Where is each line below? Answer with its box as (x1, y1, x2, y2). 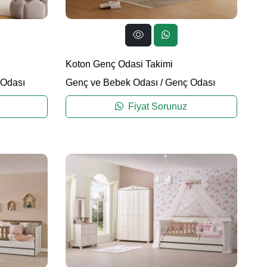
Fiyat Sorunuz (126, 101, 188, 112)
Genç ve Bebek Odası (65, 77, 158, 88)
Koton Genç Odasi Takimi (65, 59, 173, 70)
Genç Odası (164, 77, 215, 88)
